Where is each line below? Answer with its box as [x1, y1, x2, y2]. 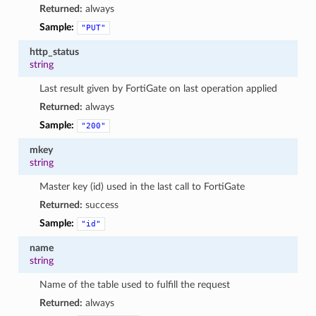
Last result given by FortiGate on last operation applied [39, 83, 278, 94]
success [83, 199, 119, 210]
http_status [29, 46, 79, 57]
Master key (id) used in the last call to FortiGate [39, 181, 245, 192]
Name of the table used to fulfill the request [39, 279, 231, 290]
